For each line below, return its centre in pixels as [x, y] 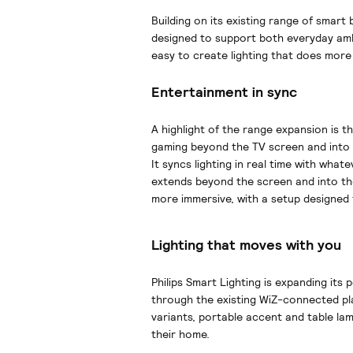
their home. [180, 334]
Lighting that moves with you [246, 245]
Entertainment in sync [224, 92]
